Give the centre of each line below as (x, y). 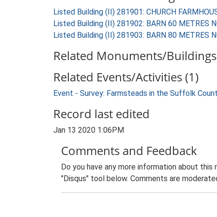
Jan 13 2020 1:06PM (89, 130)
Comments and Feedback (129, 150)
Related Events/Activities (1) (126, 77)
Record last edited (101, 114)
